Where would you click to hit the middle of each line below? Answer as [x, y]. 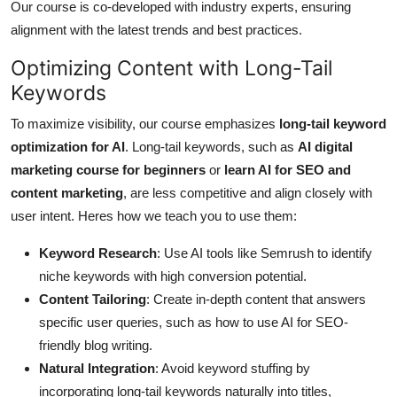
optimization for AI [68, 147]
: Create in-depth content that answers [256, 300]
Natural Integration [97, 369]
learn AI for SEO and [288, 170]
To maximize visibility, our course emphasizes [145, 124]
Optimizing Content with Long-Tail [171, 68]
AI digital [325, 147]
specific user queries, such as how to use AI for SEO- [194, 323]
